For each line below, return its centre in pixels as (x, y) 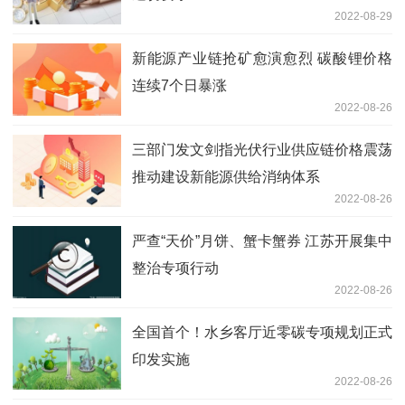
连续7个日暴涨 (179, 85)
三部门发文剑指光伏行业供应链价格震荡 (262, 149)
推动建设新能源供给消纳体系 (226, 176)
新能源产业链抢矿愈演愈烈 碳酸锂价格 (262, 58)
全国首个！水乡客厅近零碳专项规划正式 (262, 332)
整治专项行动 (175, 268)
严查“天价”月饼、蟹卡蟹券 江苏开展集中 (262, 240)
